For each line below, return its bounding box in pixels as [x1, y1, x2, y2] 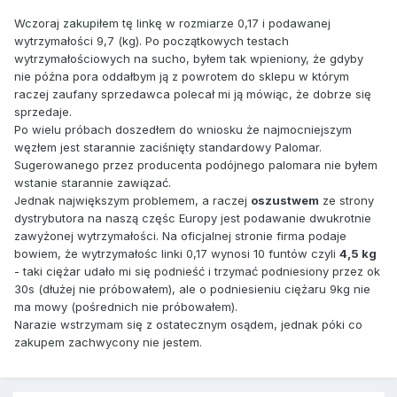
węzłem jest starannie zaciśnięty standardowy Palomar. [14, 140, 322, 155]
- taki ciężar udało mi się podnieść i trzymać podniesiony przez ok [14, 264, 380, 279]
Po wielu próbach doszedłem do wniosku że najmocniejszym [14, 122, 352, 137]
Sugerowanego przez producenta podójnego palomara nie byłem [14, 158, 378, 173]
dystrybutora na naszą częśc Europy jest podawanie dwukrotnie [14, 211, 371, 226]
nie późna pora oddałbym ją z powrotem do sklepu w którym [14, 69, 349, 84]
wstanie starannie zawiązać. [14, 175, 171, 191]
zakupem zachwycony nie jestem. [14, 335, 202, 350]
